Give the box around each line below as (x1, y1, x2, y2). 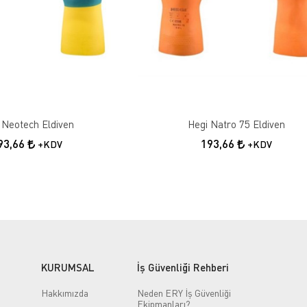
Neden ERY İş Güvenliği (136, 286, 231, 299)
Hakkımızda (40, 286, 88, 299)
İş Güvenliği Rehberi (136, 260, 229, 273)
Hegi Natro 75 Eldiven (187, 117, 285, 130)
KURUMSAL (40, 260, 95, 273)
